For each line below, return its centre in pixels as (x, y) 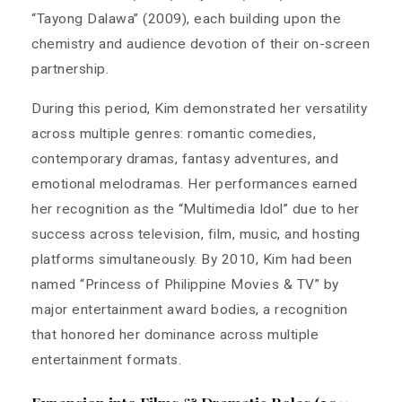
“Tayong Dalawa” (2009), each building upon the (186, 18)
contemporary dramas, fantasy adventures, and (185, 158)
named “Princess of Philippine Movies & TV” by (185, 284)
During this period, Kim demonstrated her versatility (199, 108)
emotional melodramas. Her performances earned (195, 184)
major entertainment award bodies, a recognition (190, 309)
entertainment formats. (106, 359)
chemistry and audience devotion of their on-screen (201, 44)
